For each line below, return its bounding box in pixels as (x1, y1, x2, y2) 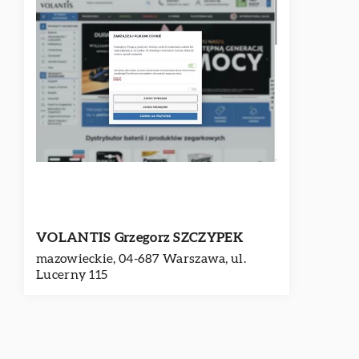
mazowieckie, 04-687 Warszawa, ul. (36, 252, 246, 265)
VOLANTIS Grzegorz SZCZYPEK (36, 231, 244, 244)
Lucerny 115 (36, 268, 108, 281)
